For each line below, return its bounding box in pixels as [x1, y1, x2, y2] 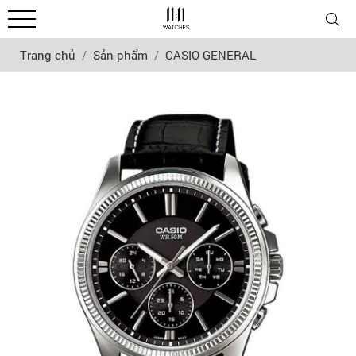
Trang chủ [20, 47, 75, 63]
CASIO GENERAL [165, 47, 256, 63]
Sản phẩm [93, 47, 148, 63]
